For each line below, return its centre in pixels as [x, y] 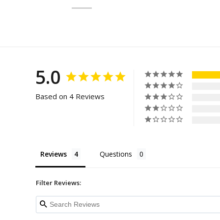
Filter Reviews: [58, 182]
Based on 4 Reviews [70, 96]
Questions [116, 154]
